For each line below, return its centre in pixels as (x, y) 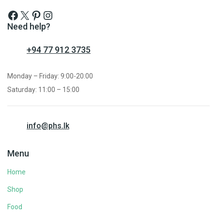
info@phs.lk (48, 125)
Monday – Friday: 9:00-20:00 (50, 76)
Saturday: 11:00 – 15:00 (43, 89)
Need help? (29, 26)
